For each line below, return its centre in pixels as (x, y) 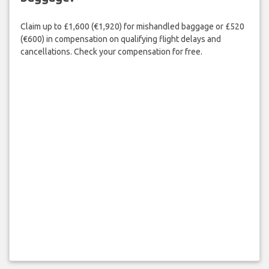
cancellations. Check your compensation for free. (111, 52)
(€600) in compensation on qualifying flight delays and (120, 39)
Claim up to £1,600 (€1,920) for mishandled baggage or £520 (132, 27)
